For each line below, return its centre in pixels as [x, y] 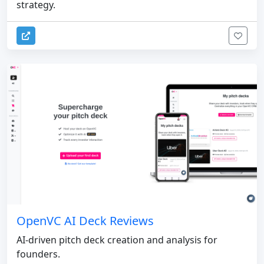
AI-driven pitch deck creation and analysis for [117, 240]
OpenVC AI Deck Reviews [85, 220]
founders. [38, 254]
